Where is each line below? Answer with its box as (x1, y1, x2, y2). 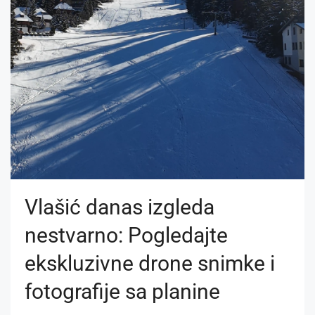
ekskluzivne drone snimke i (25, 250, 275, 276)
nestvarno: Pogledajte (25, 222, 228, 247)
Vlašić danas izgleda (25, 194, 214, 219)
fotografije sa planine (25, 278, 220, 304)
